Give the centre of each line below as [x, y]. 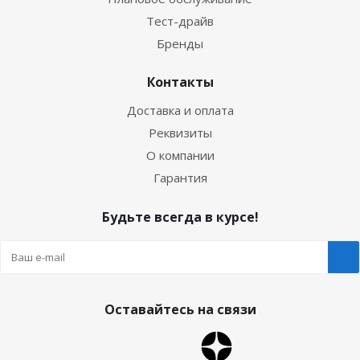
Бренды [180, 43]
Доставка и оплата [180, 110]
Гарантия [180, 178]
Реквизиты [180, 133]
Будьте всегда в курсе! [180, 217]
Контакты [180, 82]
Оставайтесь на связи [180, 309]
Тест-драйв [180, 21]
